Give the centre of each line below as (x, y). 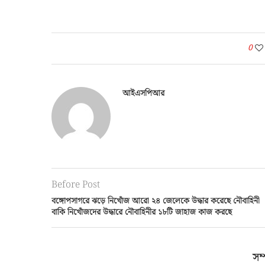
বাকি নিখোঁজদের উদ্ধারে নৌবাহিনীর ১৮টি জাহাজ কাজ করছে (142, 212)
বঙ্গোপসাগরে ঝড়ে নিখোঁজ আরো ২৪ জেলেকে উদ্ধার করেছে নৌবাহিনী (156, 201)
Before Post (76, 185)
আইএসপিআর (143, 93)
